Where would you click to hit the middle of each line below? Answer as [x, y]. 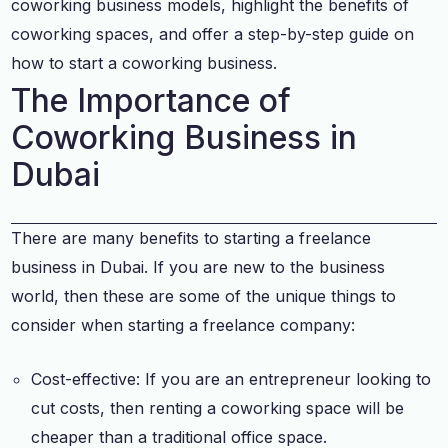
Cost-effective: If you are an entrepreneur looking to [231, 378]
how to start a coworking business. [144, 62]
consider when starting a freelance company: [183, 324]
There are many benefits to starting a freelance [191, 237]
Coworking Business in [184, 137]
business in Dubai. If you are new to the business [198, 266]
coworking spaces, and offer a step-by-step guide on [213, 33]
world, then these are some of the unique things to [204, 295]
